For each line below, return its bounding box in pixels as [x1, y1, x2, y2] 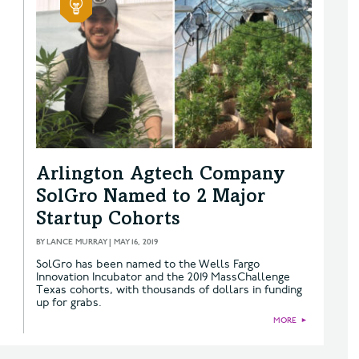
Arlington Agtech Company [36, 165, 285, 185]
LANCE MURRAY [46, 236, 107, 247]
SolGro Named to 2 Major [36, 188, 265, 208]
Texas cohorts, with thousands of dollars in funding [36, 282, 302, 296]
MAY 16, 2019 [114, 236, 158, 247]
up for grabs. [36, 295, 102, 309]
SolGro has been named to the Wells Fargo [36, 256, 260, 271]
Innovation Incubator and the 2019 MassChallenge [36, 269, 290, 284]
